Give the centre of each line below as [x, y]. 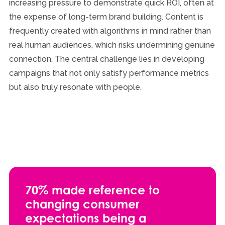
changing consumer [82, 204]
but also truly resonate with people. [75, 87]
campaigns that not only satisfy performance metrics [109, 73]
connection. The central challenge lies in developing [106, 59]
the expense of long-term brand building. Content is [106, 17]
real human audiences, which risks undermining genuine [112, 45]
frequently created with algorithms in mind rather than [110, 31]
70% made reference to [92, 190]
